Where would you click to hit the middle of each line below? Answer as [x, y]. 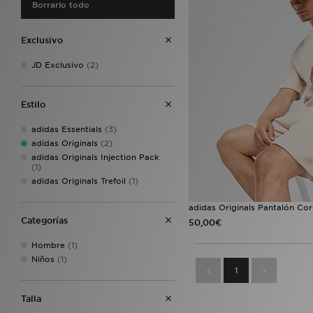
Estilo [33, 104]
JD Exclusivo [58, 65]
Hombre [48, 245]
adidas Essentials [67, 129]
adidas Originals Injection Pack [95, 157]
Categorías [44, 220]
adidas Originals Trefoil [79, 181]
